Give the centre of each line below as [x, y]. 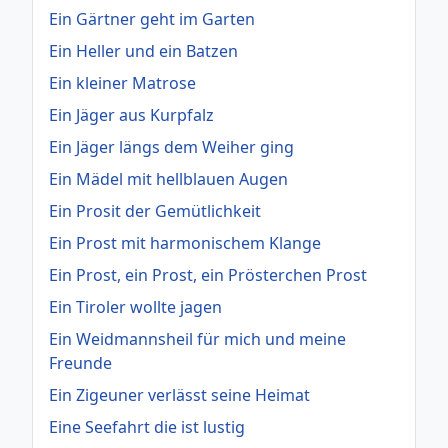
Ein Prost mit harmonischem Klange [185, 242]
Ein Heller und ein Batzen [143, 50]
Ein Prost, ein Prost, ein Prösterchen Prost [208, 274]
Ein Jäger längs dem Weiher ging [171, 146]
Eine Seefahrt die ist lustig [147, 426]
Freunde [80, 362]
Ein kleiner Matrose [122, 82]
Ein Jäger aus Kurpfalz [131, 114]
